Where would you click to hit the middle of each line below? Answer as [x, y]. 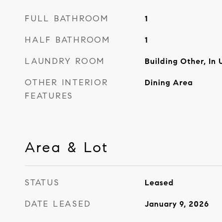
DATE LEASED [58, 204]
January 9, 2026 [177, 204]
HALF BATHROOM [68, 40]
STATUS [42, 183]
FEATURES [49, 96]
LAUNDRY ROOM [65, 61]
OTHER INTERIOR [67, 83]
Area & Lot [67, 147]
